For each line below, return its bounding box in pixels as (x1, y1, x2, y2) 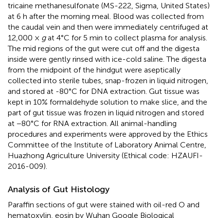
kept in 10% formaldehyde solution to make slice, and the (8, 97, 207, 107)
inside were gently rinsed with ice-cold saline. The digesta (8, 54, 206, 64)
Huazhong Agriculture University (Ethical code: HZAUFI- (8, 150, 203, 160)
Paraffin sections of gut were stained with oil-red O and (8, 200, 200, 209)
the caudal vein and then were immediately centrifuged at (8, 22, 208, 32)
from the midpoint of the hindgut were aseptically (8, 65, 181, 74)
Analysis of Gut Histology (8, 183, 109, 195)
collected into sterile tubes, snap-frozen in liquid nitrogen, (8, 75, 208, 85)
